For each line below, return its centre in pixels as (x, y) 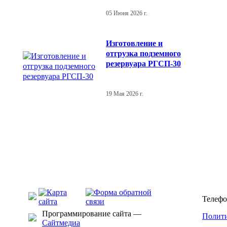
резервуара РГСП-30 (143, 63)
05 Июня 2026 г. (127, 13)
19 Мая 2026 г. (125, 93)
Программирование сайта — (92, 214)
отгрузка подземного (143, 53)
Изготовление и (134, 43)
